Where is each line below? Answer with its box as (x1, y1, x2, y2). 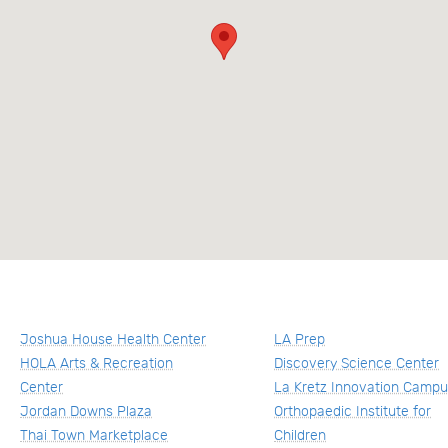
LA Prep (274, 330, 326, 348)
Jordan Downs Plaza (20, 402, 153, 420)
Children (274, 426, 327, 444)
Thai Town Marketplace (20, 426, 169, 444)
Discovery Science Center (274, 354, 440, 372)
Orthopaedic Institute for (274, 402, 432, 420)
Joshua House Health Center (20, 330, 207, 348)
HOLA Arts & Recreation (20, 354, 174, 372)
